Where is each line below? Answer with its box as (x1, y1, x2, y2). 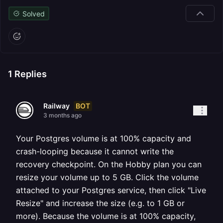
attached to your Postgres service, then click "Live (16, 185, 206, 195)
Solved (22, 9, 45, 18)
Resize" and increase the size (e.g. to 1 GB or (16, 198, 185, 208)
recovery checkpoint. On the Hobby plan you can (16, 159, 202, 169)
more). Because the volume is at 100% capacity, (16, 211, 196, 221)
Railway (43, 102, 70, 110)
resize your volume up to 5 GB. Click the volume (16, 172, 199, 182)
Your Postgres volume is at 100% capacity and (16, 133, 191, 143)
